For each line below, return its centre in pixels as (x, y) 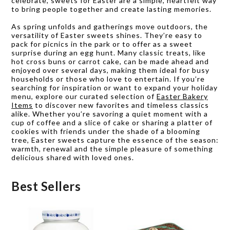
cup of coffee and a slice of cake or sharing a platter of (112, 122)
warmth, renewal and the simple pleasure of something (112, 148)
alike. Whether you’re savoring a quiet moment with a (110, 113)
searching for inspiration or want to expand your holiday (114, 87)
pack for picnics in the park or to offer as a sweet (102, 44)
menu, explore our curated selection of (84, 96)
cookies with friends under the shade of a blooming (106, 131)
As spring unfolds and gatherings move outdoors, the (110, 26)
